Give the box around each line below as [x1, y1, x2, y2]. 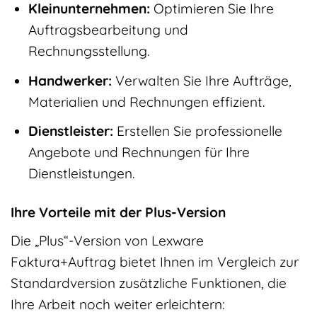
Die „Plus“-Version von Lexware [11, 231, 204, 249]
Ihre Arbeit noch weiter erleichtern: [11, 295, 225, 313]
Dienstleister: [28, 122, 113, 140]
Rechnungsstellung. [28, 42, 149, 60]
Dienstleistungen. [28, 165, 134, 183]
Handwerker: [28, 71, 112, 89]
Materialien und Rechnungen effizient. [28, 93, 265, 110]
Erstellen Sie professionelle [113, 122, 282, 140]
